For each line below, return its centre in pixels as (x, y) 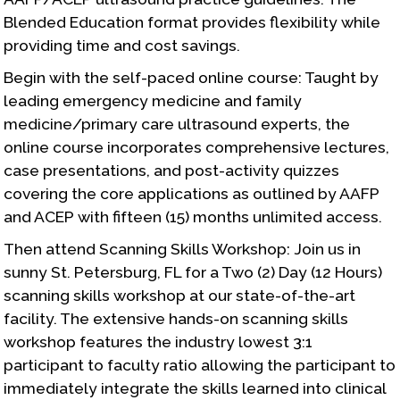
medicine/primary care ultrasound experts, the (177, 124)
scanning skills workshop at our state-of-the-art (180, 295)
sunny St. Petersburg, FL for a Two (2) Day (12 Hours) (193, 272)
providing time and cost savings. (122, 45)
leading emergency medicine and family (153, 100)
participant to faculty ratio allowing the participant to (200, 365)
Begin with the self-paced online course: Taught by (192, 77)
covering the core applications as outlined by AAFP (192, 193)
